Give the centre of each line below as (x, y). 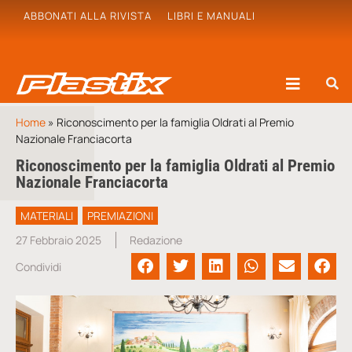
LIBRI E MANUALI (211, 16)
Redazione (156, 240)
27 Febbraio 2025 (59, 240)
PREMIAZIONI (120, 216)
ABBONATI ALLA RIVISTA (88, 16)
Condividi (38, 266)
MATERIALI (47, 216)
